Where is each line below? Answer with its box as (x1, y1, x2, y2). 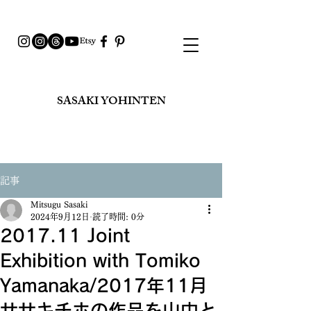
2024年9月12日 (31, 212, 90, 221)
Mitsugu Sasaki (31, 200, 87, 208)
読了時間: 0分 (92, 212, 144, 221)
